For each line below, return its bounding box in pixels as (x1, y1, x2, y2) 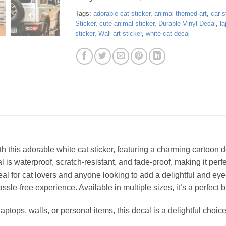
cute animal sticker (99, 20, 154, 28)
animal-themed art (154, 10, 207, 18)
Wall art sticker (98, 30, 142, 38)
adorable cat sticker (93, 10, 150, 18)
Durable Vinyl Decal (158, 20, 216, 28)
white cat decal (146, 30, 190, 38)
